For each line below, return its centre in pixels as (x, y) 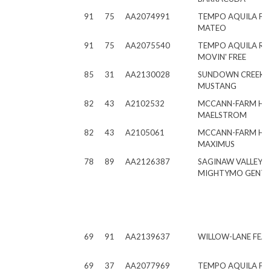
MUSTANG (217, 86)
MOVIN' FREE (222, 57)
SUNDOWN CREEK (231, 74)
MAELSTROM (222, 115)
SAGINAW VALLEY (230, 162)
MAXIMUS (216, 144)
